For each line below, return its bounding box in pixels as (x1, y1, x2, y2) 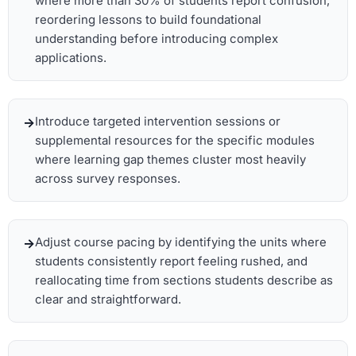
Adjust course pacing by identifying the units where (35, 234, 327, 250)
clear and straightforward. (35, 292, 181, 308)
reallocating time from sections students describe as (35, 273, 333, 288)
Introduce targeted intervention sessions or (35, 114, 281, 130)
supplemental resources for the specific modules (35, 133, 315, 149)
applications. (35, 50, 106, 66)
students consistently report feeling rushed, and (35, 253, 308, 269)
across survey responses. (35, 171, 180, 187)
